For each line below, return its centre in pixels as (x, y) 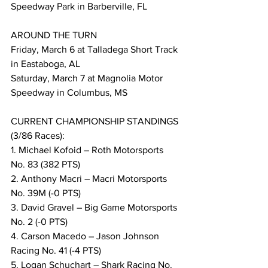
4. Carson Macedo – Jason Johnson (86, 236)
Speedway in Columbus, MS (69, 93)
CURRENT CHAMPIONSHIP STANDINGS (96, 121)
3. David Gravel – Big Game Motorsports (95, 208)
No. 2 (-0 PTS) (39, 222)
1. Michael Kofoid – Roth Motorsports (88, 150)
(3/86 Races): (38, 136)
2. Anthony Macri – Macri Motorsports (90, 179)
